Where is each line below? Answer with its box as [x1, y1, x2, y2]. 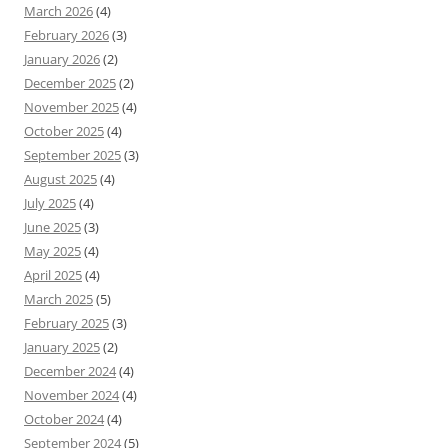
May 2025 [24, 242, 81, 261]
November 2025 [24, 98, 119, 117]
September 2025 [24, 146, 121, 165]
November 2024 [24, 386, 119, 405]
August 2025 [24, 170, 97, 189]
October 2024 [24, 410, 104, 429]
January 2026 [24, 50, 100, 69]
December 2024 [24, 362, 116, 381]
